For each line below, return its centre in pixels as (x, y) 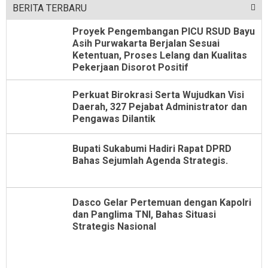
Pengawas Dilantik (114, 119)
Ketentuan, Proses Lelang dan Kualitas (160, 56)
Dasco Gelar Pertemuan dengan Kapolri (162, 203)
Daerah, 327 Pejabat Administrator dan (160, 107)
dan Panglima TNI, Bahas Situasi (144, 215)
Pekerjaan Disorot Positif (130, 68)
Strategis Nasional (114, 227)
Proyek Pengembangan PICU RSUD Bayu (164, 32)
